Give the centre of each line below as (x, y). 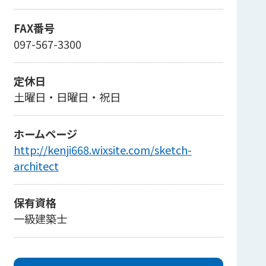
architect (36, 165)
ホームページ (45, 133)
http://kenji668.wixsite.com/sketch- (102, 149)
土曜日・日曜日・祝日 (67, 96)
